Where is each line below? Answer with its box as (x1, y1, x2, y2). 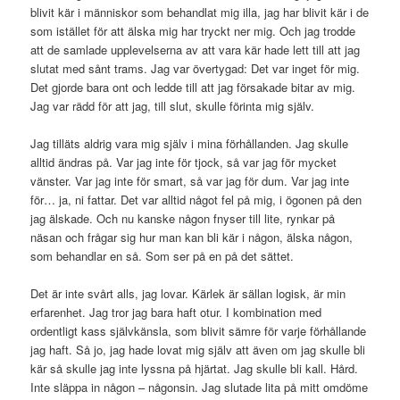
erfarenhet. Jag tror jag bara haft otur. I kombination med (30, 304, 322, 321)
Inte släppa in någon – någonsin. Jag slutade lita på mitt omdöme (30, 379, 369, 396)
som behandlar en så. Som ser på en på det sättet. (30, 247, 295, 265)
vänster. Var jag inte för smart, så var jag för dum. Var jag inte (30, 172, 350, 190)
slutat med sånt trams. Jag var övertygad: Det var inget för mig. (30, 60, 361, 78)
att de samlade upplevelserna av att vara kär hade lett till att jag (30, 41, 361, 59)
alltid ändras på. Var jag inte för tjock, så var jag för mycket (30, 154, 337, 171)
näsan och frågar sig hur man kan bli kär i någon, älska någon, (30, 229, 354, 246)
